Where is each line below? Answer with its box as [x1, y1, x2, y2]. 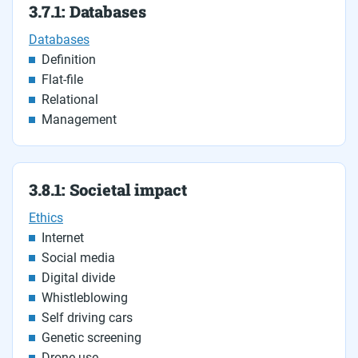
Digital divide [42, 270, 115, 285]
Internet [42, 230, 84, 245]
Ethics [29, 210, 63, 225]
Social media [42, 250, 115, 265]
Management [42, 112, 117, 127]
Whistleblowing [42, 290, 128, 305]
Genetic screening [42, 330, 141, 345]
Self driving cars [42, 310, 133, 325]
